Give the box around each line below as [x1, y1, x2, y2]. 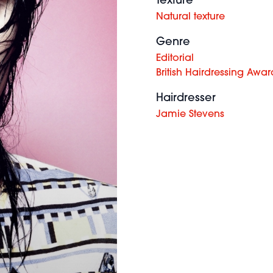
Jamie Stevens [156, 110, 224, 119]
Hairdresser [156, 93, 216, 104]
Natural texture [156, 12, 225, 22]
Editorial [156, 54, 194, 63]
